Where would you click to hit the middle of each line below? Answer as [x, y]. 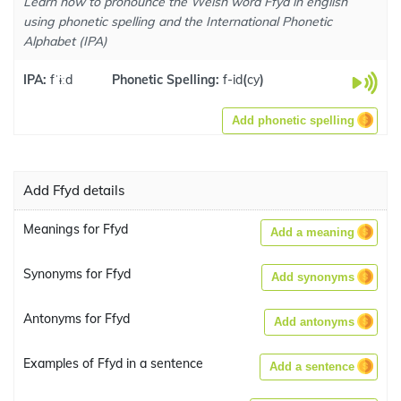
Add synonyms [313, 277]
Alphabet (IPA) [65, 41]
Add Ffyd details [74, 190]
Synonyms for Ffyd [77, 274]
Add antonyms [314, 322]
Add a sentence [312, 367]
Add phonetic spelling [293, 120]
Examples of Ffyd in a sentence [113, 363]
